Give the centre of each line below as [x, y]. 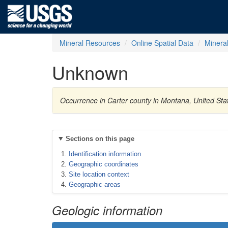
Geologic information [107, 210]
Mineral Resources [90, 43]
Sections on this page [100, 139]
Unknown [90, 72]
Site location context [99, 174]
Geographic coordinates [104, 164]
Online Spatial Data [162, 43]
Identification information [105, 154]
